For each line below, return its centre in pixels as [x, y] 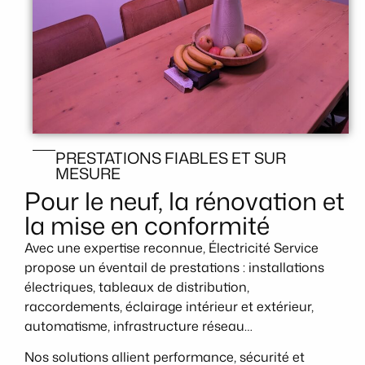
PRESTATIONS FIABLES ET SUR [170, 157]
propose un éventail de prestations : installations [174, 267]
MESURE [88, 173]
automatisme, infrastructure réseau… [139, 325]
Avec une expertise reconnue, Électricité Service [172, 247]
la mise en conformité [147, 225]
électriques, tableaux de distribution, [137, 286]
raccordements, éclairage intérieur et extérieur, [169, 306]
